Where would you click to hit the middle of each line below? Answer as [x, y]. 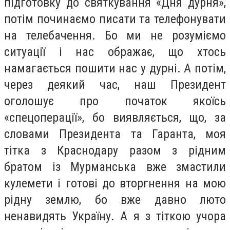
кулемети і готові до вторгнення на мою [115, 183]
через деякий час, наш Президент [115, 84]
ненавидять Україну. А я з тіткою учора [115, 216]
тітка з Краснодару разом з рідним [115, 150]
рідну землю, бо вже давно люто [115, 199]
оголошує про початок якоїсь [115, 101]
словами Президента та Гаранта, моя [115, 134]
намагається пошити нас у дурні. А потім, [115, 68]
